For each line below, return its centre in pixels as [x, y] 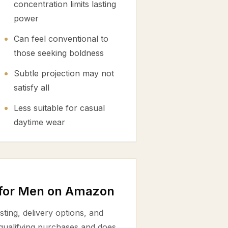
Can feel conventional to [61, 39]
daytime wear [39, 122]
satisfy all [32, 88]
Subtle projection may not [64, 73]
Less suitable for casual [59, 108]
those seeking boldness [59, 53]
